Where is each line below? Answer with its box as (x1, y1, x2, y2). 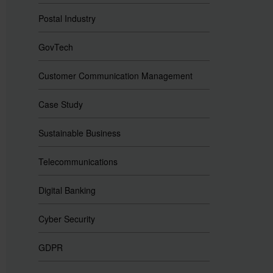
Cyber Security (38, 213, 95, 225)
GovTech (38, 41, 73, 53)
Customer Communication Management (38, 69, 193, 82)
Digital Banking (38, 184, 96, 196)
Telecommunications (38, 155, 118, 168)
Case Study (38, 98, 83, 110)
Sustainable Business (38, 127, 121, 139)
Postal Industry (38, 12, 96, 24)
